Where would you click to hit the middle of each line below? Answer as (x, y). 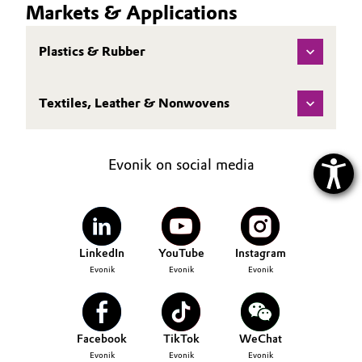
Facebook (102, 339)
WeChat (260, 339)
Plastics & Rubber (92, 51)
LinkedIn (102, 253)
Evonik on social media (181, 165)
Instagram (260, 253)
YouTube (181, 253)
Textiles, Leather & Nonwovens (134, 103)
